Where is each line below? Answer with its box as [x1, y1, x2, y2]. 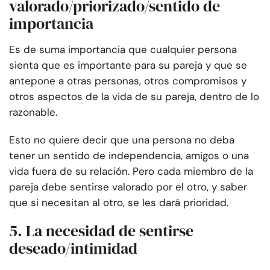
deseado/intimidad [9, 237, 137, 260]
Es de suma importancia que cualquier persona [9, 43, 237, 57]
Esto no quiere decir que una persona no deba [9, 133, 234, 147]
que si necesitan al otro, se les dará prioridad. [9, 196, 228, 210]
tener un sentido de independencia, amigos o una [9, 149, 249, 163]
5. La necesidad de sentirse [9, 220, 193, 242]
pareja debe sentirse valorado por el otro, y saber [9, 180, 247, 194]
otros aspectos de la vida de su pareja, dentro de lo [9, 90, 259, 104]
